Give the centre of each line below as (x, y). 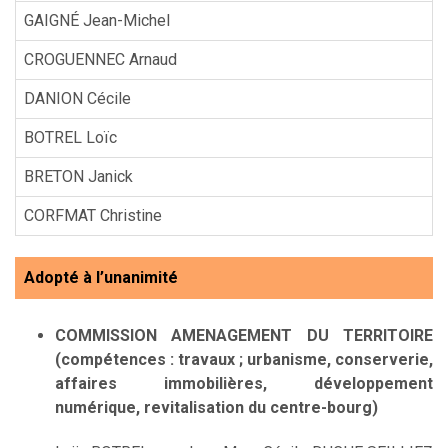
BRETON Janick (78, 176)
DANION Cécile (77, 98)
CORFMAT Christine (93, 215)
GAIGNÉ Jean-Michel (97, 20)
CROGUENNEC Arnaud (100, 59)
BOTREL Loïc (70, 137)
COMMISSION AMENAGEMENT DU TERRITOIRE (244, 335)
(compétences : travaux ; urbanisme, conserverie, (244, 359)
